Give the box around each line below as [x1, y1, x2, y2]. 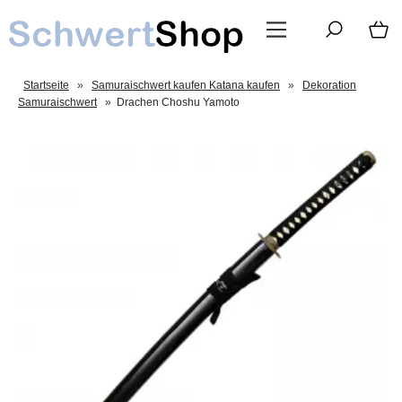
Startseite [23, 79, 69, 92]
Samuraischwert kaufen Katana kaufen [92, 79, 280, 92]
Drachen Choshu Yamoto [117, 96, 240, 109]
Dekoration [302, 79, 356, 92]
